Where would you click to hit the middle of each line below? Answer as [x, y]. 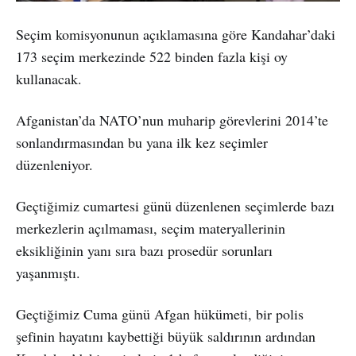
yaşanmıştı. [48, 273]
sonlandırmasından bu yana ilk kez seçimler [142, 143]
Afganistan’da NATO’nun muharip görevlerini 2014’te [172, 120]
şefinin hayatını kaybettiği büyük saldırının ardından [166, 337]
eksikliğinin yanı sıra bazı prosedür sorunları [144, 251]
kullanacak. [49, 79]
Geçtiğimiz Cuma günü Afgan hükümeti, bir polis [160, 314]
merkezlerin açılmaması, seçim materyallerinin [151, 228]
